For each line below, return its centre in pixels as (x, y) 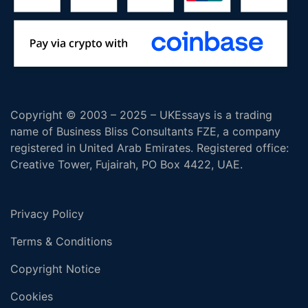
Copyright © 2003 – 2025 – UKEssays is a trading (141, 114)
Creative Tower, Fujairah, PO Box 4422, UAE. (126, 164)
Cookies (32, 296)
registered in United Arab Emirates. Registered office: (150, 147)
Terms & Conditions (61, 241)
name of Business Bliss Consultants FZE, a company (145, 131)
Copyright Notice (55, 268)
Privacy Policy (47, 213)
